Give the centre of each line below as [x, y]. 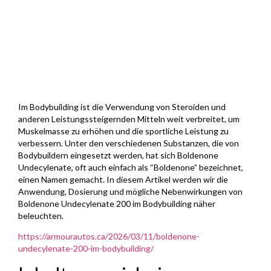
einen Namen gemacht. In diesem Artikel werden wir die [123, 179]
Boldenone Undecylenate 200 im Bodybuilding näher [117, 203]
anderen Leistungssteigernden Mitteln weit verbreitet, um [129, 119]
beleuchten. [41, 215]
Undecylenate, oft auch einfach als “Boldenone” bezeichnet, [131, 167]
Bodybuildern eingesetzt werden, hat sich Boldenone [118, 155]
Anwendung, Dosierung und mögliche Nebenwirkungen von [130, 191]
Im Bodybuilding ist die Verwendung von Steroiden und [122, 106]
